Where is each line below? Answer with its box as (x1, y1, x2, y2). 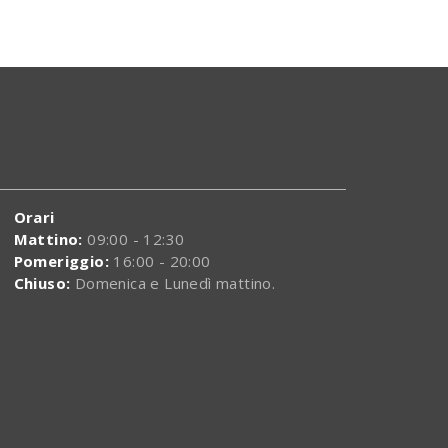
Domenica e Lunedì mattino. (70, 273, 276, 294)
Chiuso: (13, 273, 71, 294)
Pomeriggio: (13, 251, 109, 272)
